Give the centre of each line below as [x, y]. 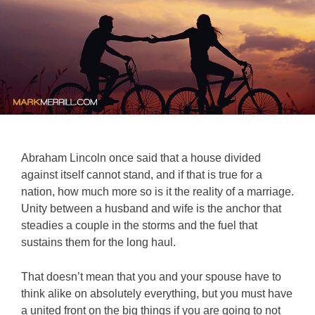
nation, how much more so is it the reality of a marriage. [157, 191]
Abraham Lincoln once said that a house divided [141, 157]
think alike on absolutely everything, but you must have [157, 293]
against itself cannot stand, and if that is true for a [142, 174]
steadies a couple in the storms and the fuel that [139, 225]
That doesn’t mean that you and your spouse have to [151, 276]
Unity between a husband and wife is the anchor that [151, 208]
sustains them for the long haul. [98, 242]
